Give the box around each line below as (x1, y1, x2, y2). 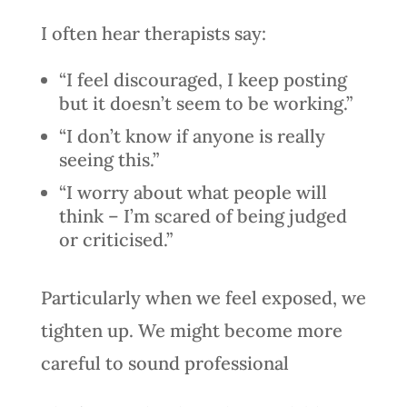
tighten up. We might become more (40, 318, 342, 342)
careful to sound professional (40, 351, 293, 374)
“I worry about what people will (58, 180, 327, 203)
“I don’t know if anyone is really (58, 124, 325, 147)
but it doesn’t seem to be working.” (58, 91, 352, 114)
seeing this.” (58, 147, 159, 171)
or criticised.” (58, 227, 173, 251)
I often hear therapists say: (40, 21, 266, 45)
